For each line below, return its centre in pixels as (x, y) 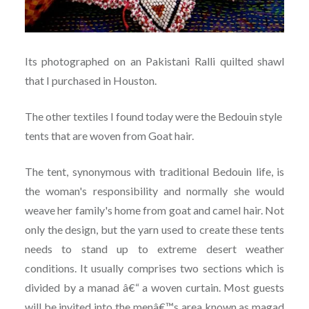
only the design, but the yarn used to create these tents (154, 230)
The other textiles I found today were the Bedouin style (153, 117)
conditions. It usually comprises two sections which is (154, 268)
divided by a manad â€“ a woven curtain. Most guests (154, 288)
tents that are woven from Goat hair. (109, 136)
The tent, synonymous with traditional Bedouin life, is (154, 172)
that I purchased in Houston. (90, 81)
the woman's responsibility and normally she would (154, 191)
